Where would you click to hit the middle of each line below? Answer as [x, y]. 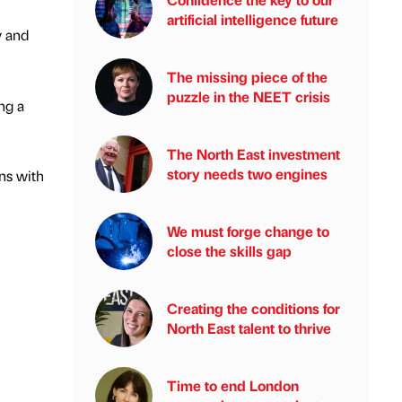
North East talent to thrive [249, 328]
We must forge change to [248, 231]
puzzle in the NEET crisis [249, 96]
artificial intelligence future [253, 19]
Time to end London [233, 385]
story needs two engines [247, 174]
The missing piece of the [247, 77]
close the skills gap [229, 251]
